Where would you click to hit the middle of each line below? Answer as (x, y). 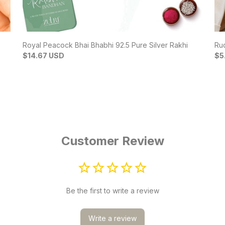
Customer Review (113, 141)
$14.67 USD (44, 55)
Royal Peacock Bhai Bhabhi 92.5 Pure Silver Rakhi (105, 45)
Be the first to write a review (113, 190)
